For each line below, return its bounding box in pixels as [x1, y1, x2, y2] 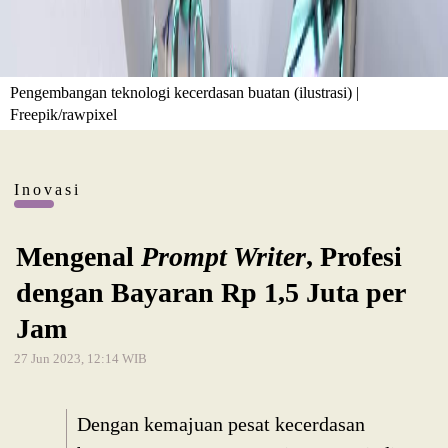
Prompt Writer [141, 241, 306, 273]
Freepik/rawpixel [10, 105, 118, 123]
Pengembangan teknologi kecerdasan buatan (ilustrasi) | [10, 83, 360, 101]
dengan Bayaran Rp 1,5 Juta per [16, 277, 405, 309]
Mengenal [16, 241, 141, 273]
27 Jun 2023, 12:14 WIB [14, 351, 147, 367]
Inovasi [14, 181, 81, 199]
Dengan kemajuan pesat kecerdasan [77, 413, 365, 436]
